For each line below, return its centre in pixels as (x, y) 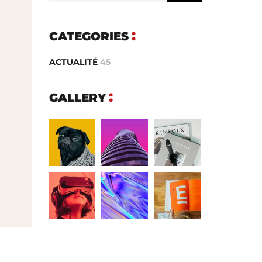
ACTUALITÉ (73, 62)
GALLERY (77, 98)
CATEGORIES (89, 36)
